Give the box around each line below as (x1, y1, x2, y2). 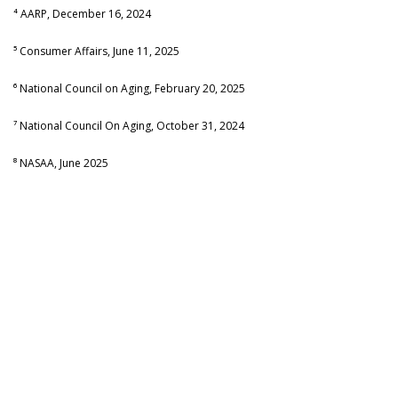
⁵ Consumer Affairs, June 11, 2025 (13, 43, 179, 59)
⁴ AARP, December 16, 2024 (13, 5, 151, 21)
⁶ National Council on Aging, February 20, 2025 (13, 80, 245, 96)
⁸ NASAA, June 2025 (13, 155, 108, 171)
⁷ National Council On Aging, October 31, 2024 (13, 117, 244, 133)
